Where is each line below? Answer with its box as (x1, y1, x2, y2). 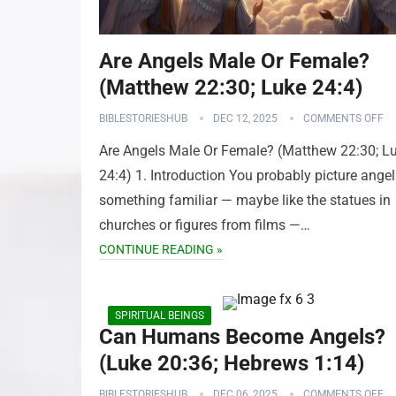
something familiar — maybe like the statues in (99, 192, 391, 209)
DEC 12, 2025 (213, 112, 278, 125)
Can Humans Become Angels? (99, 324, 385, 349)
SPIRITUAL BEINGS (115, 309, 204, 322)
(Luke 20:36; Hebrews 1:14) (99, 351, 364, 376)
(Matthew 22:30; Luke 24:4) (99, 75, 362, 100)
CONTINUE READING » (99, 242, 223, 256)
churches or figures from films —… (99, 217, 310, 233)
